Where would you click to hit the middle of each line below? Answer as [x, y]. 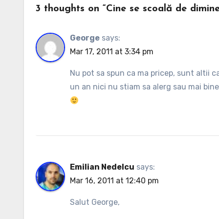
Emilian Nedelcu [102, 167]
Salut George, [95, 202]
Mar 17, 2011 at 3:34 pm [112, 52]
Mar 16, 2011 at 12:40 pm [114, 181]
